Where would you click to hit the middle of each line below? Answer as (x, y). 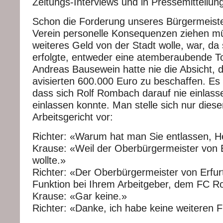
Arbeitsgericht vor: (73, 117)
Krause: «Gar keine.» (80, 196)
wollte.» (49, 160)
